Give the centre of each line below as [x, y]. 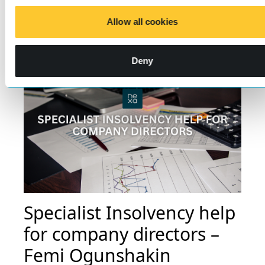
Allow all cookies [142, 22]
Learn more [57, 15]
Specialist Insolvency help [130, 212]
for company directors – [122, 234]
